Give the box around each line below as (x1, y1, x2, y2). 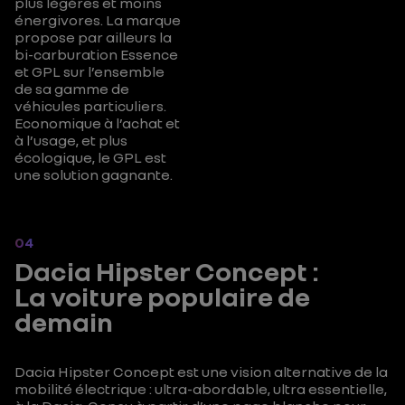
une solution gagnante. (14, 165, 173, 184)
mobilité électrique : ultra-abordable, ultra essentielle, (14, 380, 387, 398)
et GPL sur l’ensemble (14, 62, 165, 80)
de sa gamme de (14, 80, 129, 98)
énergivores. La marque (14, 11, 181, 29)
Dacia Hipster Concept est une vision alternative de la (14, 363, 388, 381)
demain (14, 306, 113, 338)
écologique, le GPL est (14, 148, 166, 166)
